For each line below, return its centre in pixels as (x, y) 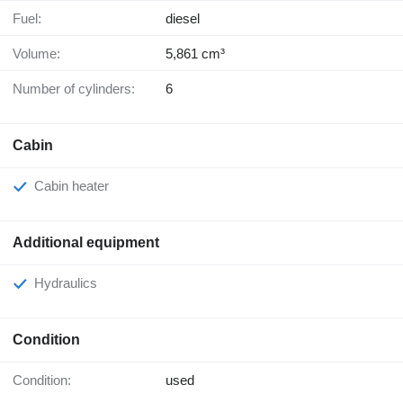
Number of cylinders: (79, 88)
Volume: (40, 53)
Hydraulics (71, 282)
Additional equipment (86, 242)
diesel (183, 18)
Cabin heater (76, 185)
